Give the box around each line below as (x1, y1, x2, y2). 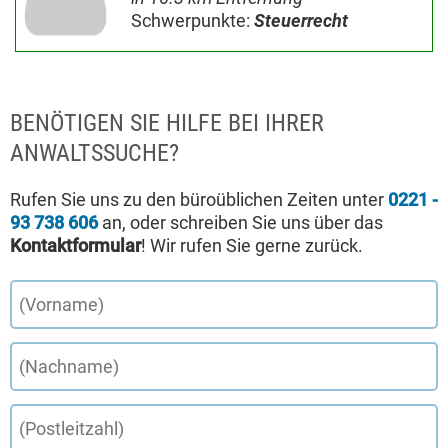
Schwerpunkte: (131, 10, 250, 31)
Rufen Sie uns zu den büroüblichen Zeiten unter (10, 189, 388, 210)
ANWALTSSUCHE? (10, 139, 179, 167)
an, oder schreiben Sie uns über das (98, 212, 383, 233)
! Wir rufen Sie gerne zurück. (141, 235, 363, 256)
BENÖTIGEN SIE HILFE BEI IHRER (10, 109, 324, 137)
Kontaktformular (10, 235, 141, 256)
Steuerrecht (254, 10, 348, 31)
